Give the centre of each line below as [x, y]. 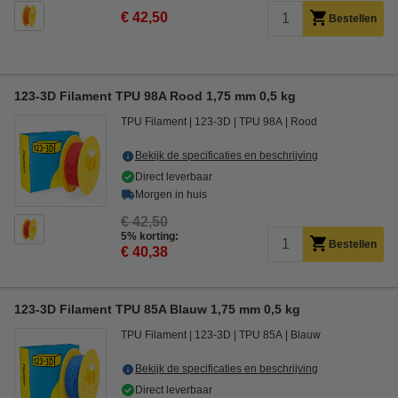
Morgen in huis [171, 195]
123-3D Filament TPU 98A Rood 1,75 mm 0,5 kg [155, 96]
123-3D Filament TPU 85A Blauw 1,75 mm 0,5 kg [157, 309]
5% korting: [150, 236]
